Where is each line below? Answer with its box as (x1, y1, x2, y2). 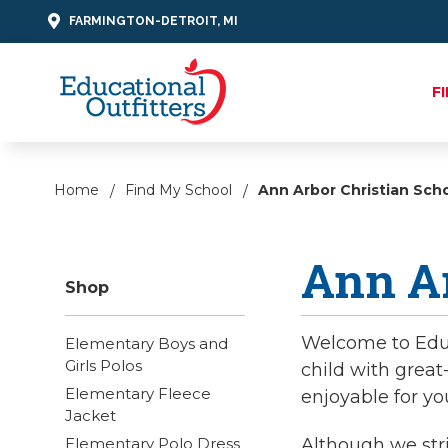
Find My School (125, 180, 232, 199)
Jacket (64, 405, 116, 425)
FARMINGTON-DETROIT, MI (69, 13, 238, 28)
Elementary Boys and (64, 333, 228, 353)
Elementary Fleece (64, 383, 211, 403)
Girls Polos (64, 355, 142, 375)
